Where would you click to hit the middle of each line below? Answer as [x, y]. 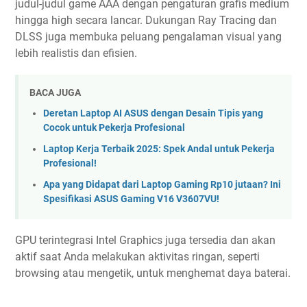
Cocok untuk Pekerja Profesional [114, 128]
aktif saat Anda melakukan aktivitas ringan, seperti [137, 256]
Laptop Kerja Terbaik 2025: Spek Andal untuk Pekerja [159, 149]
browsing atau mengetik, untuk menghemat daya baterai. [153, 273]
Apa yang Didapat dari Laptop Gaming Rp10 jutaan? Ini [162, 184]
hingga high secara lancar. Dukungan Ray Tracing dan [146, 20]
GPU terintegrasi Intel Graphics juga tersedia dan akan [145, 240]
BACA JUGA [55, 92]
